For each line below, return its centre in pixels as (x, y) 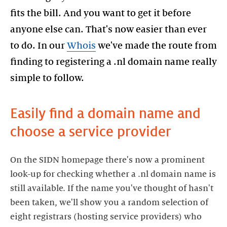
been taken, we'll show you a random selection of (109, 203)
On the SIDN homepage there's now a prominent (107, 160)
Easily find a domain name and (105, 113)
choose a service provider (91, 132)
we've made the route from (156, 46)
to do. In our (39, 46)
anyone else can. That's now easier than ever (108, 29)
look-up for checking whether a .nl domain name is (113, 174)
